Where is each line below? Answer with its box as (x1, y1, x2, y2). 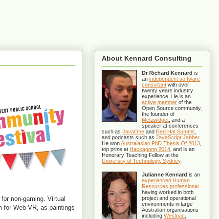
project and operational (142, 195, 196, 201)
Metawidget (142, 117, 169, 123)
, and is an (170, 146, 195, 153)
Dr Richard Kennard (142, 70, 193, 76)
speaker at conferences (142, 123, 199, 129)
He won (102, 140, 121, 147)
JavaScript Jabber (156, 134, 199, 141)
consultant (142, 82, 167, 88)
